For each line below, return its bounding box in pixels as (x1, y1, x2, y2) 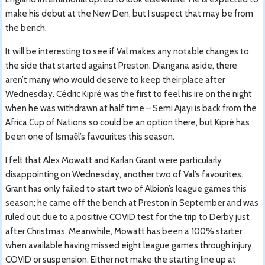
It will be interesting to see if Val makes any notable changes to (5, 46, 250, 57)
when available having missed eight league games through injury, (5, 240, 254, 251)
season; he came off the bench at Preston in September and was (5, 197, 259, 208)
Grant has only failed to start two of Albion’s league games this (5, 183, 247, 194)
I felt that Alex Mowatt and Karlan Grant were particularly (5, 154, 222, 166)
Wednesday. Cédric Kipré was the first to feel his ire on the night (5, 88, 253, 99)
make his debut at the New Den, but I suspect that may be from (5, 8, 254, 19)
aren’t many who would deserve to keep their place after (5, 74, 225, 85)
